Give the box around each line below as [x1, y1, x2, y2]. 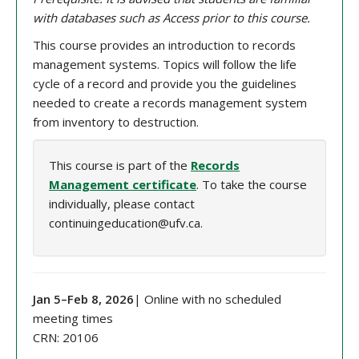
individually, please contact [49, 196, 195, 212]
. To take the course [196, 176, 307, 193]
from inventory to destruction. [33, 114, 199, 131]
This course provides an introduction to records [33, 37, 296, 54]
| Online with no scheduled [134, 291, 281, 308]
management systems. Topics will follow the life [33, 56, 296, 73]
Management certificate [49, 176, 196, 193]
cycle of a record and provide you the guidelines [33, 75, 296, 92]
